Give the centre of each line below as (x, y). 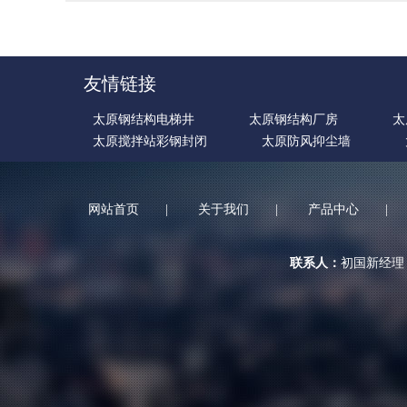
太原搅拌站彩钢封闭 (150, 141)
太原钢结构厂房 (293, 119)
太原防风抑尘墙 (306, 141)
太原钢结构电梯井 (144, 119)
